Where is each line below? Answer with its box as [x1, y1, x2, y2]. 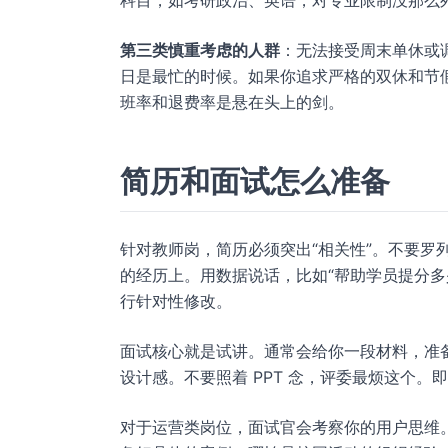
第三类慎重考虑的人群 [120, 40, 280, 60]
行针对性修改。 [120, 291, 232, 311]
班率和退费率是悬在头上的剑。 [120, 92, 344, 112]
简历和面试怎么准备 [120, 163, 390, 199]
